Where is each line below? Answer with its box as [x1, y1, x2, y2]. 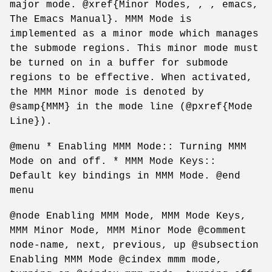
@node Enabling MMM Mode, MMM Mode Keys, [10, 210, 246, 222]
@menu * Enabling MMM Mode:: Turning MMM [10, 141, 246, 152]
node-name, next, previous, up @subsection [10, 239, 259, 251]
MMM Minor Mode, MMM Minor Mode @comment [10, 225, 246, 236]
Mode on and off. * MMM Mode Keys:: [10, 155, 216, 167]
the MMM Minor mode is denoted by [10, 86, 204, 98]
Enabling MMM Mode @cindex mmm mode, [10, 254, 222, 265]
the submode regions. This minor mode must [10, 42, 259, 54]
